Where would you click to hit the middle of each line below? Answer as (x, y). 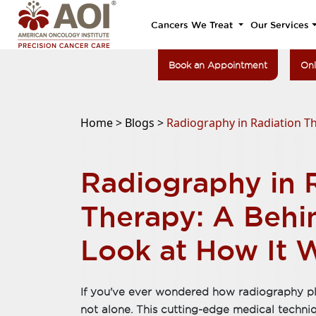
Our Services (280, 25)
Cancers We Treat (194, 25)
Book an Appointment (218, 65)
